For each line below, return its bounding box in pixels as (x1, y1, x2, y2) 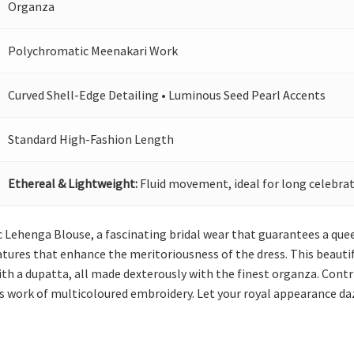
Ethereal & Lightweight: (8, 175, 138, 191)
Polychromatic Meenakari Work (8, 43, 179, 58)
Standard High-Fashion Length (8, 131, 175, 147)
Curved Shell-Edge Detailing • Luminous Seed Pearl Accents (8, 87, 326, 103)
